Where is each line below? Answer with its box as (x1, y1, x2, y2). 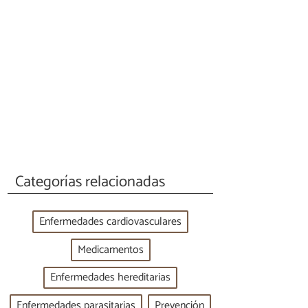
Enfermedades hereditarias (50, 268, 170, 287)
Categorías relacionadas (15, 168, 166, 195)
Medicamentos (77, 240, 144, 259)
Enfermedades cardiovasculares (39, 212, 181, 232)
